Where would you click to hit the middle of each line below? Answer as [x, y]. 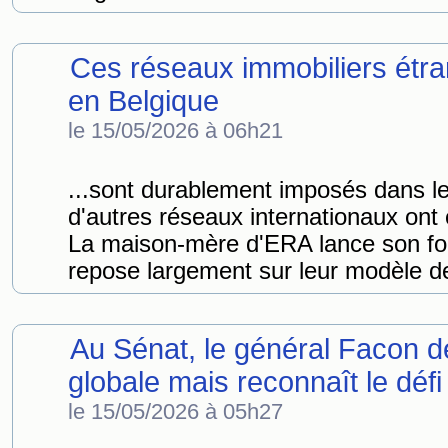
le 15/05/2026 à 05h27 [175, 411]
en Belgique [143, 101]
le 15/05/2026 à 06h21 [175, 130]
